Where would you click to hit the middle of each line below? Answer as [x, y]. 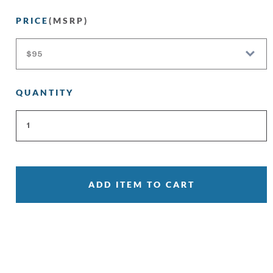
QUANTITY [45, 93]
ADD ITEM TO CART [141, 185]
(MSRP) [69, 21]
